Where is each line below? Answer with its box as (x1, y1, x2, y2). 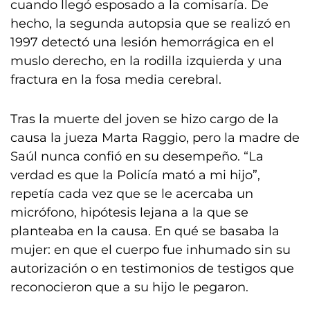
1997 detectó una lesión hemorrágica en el (10, 35, 274, 50)
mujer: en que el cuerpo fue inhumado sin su (10, 242, 291, 257)
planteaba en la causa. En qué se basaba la (10, 224, 280, 239)
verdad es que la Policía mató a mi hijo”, (10, 167, 260, 183)
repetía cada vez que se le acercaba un (10, 186, 253, 201)
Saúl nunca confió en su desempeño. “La (10, 149, 264, 164)
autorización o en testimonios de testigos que (10, 261, 294, 276)
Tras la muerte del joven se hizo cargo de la (10, 111, 279, 127)
